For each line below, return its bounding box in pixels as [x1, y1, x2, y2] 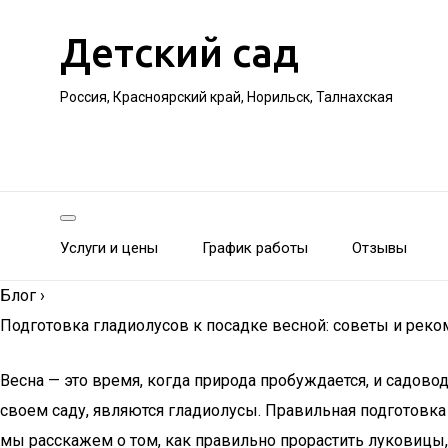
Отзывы [352, 239, 407, 257]
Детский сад [60, 30, 299, 75]
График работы [202, 239, 308, 257]
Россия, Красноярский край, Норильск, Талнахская [60, 89, 393, 105]
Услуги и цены [60, 239, 158, 257]
